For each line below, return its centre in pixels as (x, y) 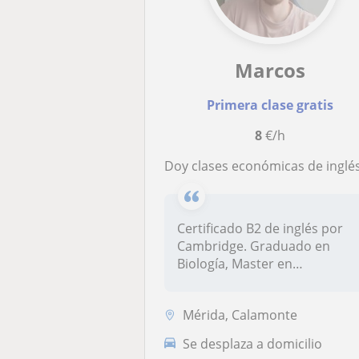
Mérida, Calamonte (240, 315)
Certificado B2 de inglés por (260, 228)
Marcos (270, 70)
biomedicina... (220, 281)
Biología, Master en (235, 264)
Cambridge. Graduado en (254, 246)
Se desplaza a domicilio (253, 343)
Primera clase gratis (270, 105)
